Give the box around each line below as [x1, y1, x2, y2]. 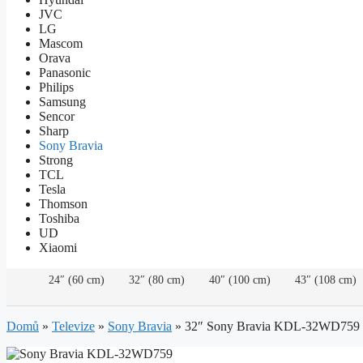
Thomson [39, 197, 88, 211]
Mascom [39, 36, 83, 51]
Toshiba [39, 211, 79, 226]
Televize [52, 319, 95, 334]
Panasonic [39, 66, 91, 80]
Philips [39, 80, 74, 95]
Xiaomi [39, 241, 77, 255]
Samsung [39, 95, 86, 109]
